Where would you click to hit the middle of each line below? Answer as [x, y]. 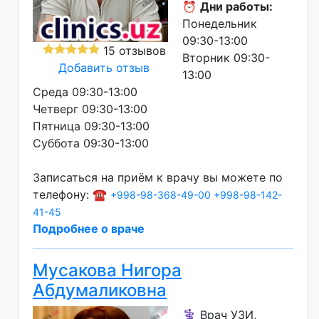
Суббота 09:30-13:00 [91, 143]
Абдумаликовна [100, 290]
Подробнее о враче [89, 228]
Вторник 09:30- [226, 57]
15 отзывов [132, 50]
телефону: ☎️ [72, 194]
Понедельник [220, 23]
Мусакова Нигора [107, 270]
